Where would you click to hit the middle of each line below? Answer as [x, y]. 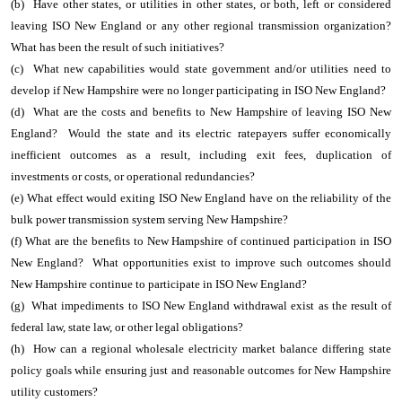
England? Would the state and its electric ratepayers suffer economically [201, 133]
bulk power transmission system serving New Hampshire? [149, 219]
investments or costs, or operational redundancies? [133, 176]
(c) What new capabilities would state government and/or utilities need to [201, 69]
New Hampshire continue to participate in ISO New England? [159, 284]
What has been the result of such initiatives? [118, 47]
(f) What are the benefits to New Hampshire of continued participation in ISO [201, 241]
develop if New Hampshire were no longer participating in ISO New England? [198, 90]
